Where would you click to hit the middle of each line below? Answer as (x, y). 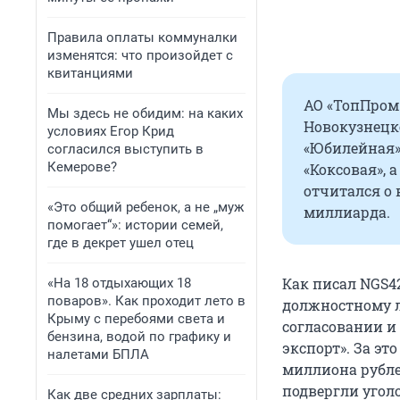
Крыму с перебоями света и (136, 319)
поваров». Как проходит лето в (146, 301)
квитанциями (90, 73)
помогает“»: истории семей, (135, 225)
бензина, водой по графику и (139, 337)
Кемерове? (82, 167)
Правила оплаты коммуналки (142, 37)
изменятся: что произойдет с (140, 55)
